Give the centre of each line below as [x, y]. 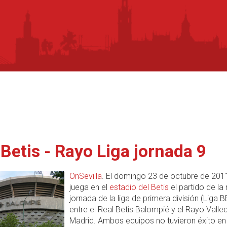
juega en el [89, 187]
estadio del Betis [139, 187]
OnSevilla [86, 176]
